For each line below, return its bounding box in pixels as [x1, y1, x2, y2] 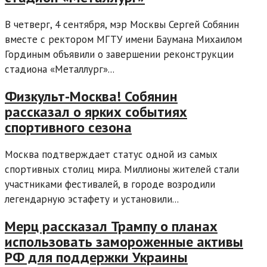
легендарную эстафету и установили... [5, 192, 179, 206]
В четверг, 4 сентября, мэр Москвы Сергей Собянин [5, 17, 239, 31]
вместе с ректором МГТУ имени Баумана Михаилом [5, 32, 242, 46]
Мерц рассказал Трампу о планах [5, 216, 218, 235]
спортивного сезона [5, 117, 132, 136]
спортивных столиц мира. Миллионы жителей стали [5, 162, 239, 176]
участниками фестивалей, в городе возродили [5, 177, 215, 191]
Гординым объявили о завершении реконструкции [5, 47, 234, 61]
